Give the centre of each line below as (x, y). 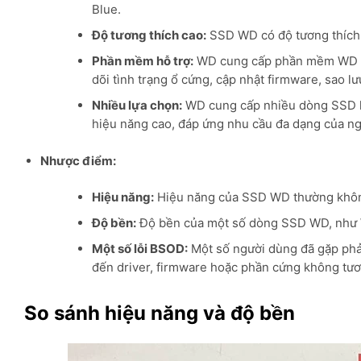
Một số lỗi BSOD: (140, 249)
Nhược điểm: (78, 160)
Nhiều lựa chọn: (137, 106)
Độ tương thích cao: (149, 35)
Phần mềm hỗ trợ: (143, 61)
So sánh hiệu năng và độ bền (160, 313)
